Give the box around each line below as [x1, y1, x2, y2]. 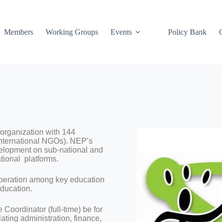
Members [3, 28, 33, 36]
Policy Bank [167, 28, 207, 36]
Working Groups [45, 28, 98, 36]
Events [110, 28, 132, 36]
